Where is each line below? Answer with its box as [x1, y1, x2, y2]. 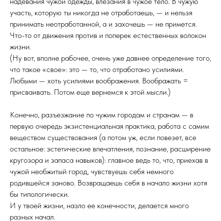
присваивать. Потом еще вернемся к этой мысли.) [10, 87, 171, 97]
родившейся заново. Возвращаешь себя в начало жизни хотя [10, 178, 207, 187]
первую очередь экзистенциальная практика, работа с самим [10, 121, 209, 131]
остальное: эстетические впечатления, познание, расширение [10, 144, 211, 153]
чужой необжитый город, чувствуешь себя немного [10, 167, 174, 176]
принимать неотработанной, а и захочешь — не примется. [10, 19, 197, 29]
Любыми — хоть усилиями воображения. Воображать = [10, 76, 188, 85]
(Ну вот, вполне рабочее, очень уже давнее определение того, [10, 53, 211, 63]
